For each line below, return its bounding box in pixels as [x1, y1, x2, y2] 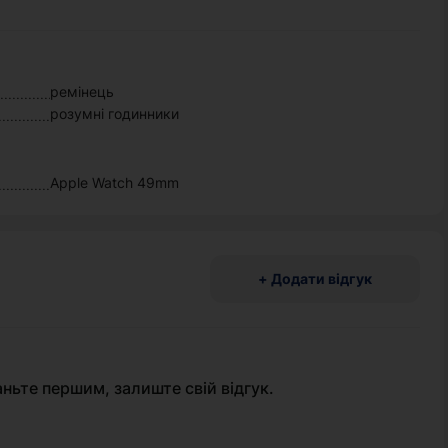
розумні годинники [50, 105, 180, 122]
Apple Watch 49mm [50, 174, 180, 191]
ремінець [50, 83, 115, 100]
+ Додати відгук [258, 270, 372, 287]
